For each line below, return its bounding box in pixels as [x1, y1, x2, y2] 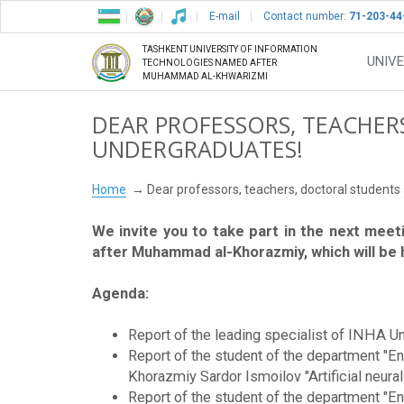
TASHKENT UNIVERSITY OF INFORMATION [142, 44, 317, 55]
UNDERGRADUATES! [92, 133, 303, 164]
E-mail [209, 10, 240, 23]
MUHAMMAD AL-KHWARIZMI [142, 71, 268, 82]
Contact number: [263, 10, 349, 23]
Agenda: [92, 285, 149, 303]
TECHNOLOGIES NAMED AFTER [142, 58, 277, 69]
